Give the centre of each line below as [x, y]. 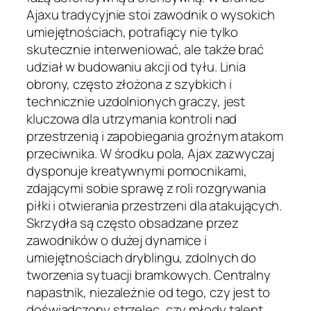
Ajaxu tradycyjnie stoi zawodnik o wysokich [151, 14]
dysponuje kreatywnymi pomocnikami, [137, 170]
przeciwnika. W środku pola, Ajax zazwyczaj [150, 153]
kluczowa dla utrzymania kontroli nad [132, 118]
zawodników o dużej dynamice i [117, 240]
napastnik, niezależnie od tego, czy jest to [148, 292]
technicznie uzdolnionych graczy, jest [136, 101]
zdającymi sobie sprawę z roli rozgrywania [146, 188]
